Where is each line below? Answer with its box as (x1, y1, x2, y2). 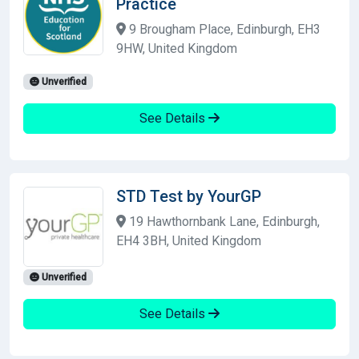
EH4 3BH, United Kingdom (116, 232, 261, 248)
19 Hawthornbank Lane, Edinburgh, (126, 213, 320, 229)
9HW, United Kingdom (116, 40, 237, 56)
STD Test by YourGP (116, 186, 261, 206)
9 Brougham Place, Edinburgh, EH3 (126, 21, 321, 37)
